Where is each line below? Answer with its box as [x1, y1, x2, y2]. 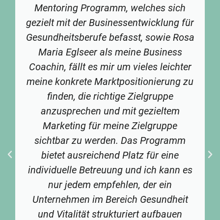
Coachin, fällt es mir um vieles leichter [28, 60, 192, 73]
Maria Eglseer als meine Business [38, 46, 182, 58]
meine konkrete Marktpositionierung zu [27, 75, 193, 87]
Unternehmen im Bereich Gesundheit [32, 193, 188, 205]
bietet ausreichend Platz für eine [41, 149, 179, 161]
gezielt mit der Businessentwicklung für [26, 16, 194, 28]
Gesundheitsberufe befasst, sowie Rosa [26, 31, 194, 43]
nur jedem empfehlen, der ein [48, 178, 172, 191]
